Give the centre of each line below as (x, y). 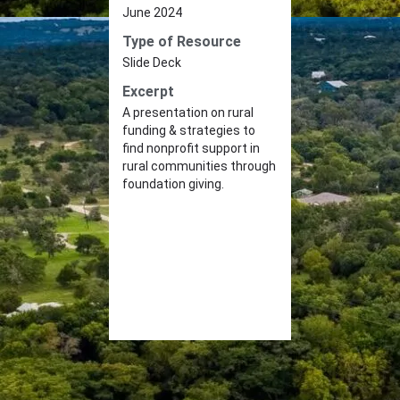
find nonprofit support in (191, 148)
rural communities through (199, 166)
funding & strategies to (189, 130)
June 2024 (152, 12)
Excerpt (148, 91)
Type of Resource (182, 41)
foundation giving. (173, 183)
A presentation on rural (188, 112)
